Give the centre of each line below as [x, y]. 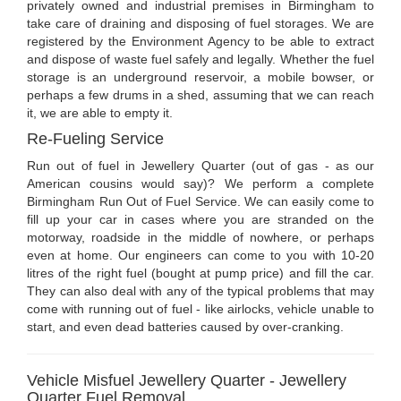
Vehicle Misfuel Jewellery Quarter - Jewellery [187, 381]
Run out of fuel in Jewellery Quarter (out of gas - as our [200, 166]
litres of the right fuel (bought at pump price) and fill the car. [200, 273]
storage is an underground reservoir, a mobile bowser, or [200, 77]
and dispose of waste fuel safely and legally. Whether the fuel [200, 60]
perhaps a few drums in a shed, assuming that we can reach [200, 95]
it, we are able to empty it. [100, 113]
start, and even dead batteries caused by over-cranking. [185, 327]
